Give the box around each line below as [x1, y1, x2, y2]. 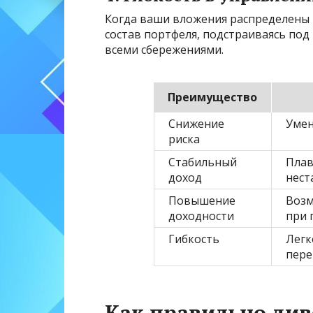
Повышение [168, 193, 236, 209]
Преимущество [168, 89, 258, 105]
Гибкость [168, 231, 220, 247]
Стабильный [168, 154, 238, 170]
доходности [168, 208, 235, 224]
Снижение [168, 116, 225, 132]
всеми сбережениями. [105, 42, 224, 58]
